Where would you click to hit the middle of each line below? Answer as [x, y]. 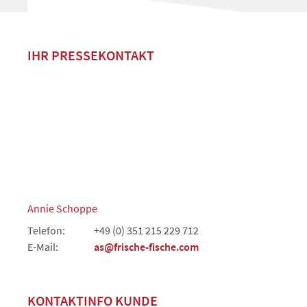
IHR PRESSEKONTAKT [91, 56]
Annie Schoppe [62, 209]
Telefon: [46, 231]
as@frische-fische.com [146, 247]
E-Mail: [43, 247]
